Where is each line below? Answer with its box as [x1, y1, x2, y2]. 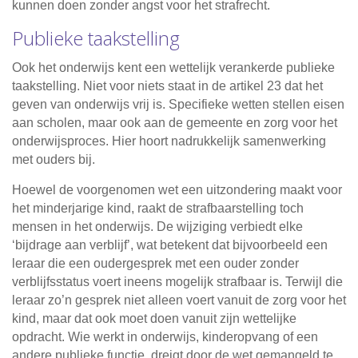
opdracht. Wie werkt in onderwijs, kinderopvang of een [12, 330, 318, 344]
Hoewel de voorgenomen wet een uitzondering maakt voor [12, 183, 342, 197]
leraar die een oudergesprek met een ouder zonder [12, 257, 299, 271]
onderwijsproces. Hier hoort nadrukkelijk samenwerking [12, 134, 326, 149]
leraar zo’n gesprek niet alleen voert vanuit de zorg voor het [12, 293, 346, 308]
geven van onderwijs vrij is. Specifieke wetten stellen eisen [12, 97, 344, 112]
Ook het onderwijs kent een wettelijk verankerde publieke [12, 61, 335, 75]
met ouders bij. [12, 153, 95, 167]
